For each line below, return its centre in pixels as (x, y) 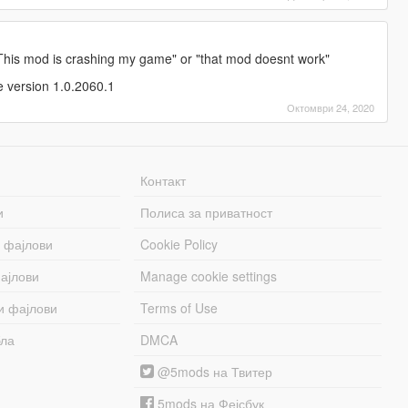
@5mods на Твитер (214, 371)
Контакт (163, 180)
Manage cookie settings (209, 275)
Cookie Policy (179, 244)
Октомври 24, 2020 (331, 107)
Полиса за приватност (207, 212)
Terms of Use (179, 307)
